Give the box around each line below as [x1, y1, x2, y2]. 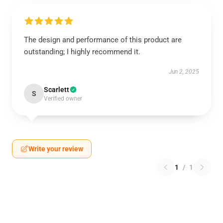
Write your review [28, 145, 83, 153]
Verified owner [44, 95, 82, 102]
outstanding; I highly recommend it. [24, 47, 140, 56]
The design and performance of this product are [24, 35, 182, 44]
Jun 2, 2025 [169, 68, 199, 75]
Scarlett [44, 86, 69, 94]
